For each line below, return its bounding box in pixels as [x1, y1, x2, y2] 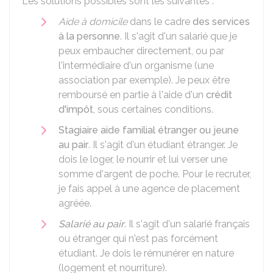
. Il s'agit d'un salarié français [124, 218, 250, 230]
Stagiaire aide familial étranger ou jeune [58, 124, 239, 136]
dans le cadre [127, 16, 193, 27]
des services [193, 16, 250, 27]
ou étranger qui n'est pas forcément [58, 233, 218, 244]
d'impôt [58, 104, 93, 115]
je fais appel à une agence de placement [58, 183, 240, 194]
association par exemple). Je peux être [58, 74, 230, 86]
